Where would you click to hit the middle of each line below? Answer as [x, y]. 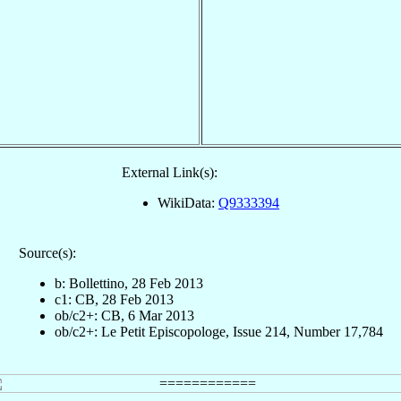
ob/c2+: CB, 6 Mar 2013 [124, 315]
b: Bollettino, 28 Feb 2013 [128, 283]
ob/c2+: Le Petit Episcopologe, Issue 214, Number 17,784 [218, 331]
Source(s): [47, 252]
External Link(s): [170, 172]
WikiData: [188, 202]
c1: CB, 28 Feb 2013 [114, 299]
